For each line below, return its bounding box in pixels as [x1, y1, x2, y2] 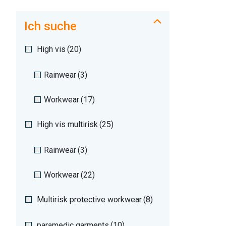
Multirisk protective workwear [37, 194, 142, 204]
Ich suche [24, 19, 77, 33]
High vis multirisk [37, 119, 98, 129]
